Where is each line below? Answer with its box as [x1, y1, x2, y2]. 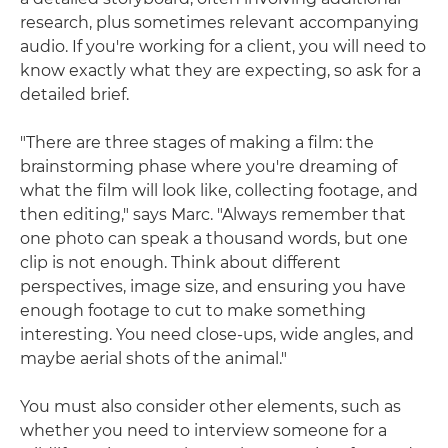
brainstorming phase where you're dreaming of [20, 157, 397, 177]
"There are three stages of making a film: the [20, 133, 374, 153]
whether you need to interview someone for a [20, 421, 387, 441]
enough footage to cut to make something [20, 301, 366, 321]
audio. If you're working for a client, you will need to [20, 37, 426, 57]
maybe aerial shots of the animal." [20, 349, 287, 369]
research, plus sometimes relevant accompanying [20, 13, 419, 33]
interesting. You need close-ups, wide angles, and [20, 325, 414, 345]
